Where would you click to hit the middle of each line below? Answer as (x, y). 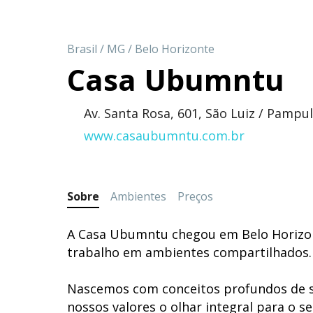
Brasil (82, 49)
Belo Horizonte (175, 49)
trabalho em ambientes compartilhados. (189, 252)
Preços (195, 196)
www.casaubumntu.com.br (164, 135)
